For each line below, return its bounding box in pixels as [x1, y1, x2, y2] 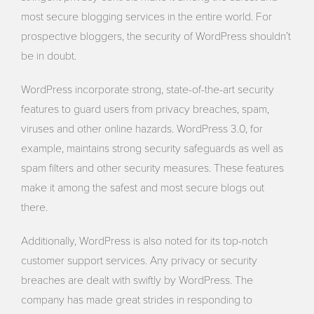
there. [21, 200, 48, 214]
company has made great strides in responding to [21, 293, 253, 307]
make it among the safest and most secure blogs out [21, 181, 265, 195]
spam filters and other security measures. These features [21, 161, 285, 175]
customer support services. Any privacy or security [21, 254, 258, 268]
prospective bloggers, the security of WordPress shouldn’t [21, 29, 292, 43]
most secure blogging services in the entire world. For [21, 10, 273, 24]
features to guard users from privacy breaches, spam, [21, 102, 270, 116]
